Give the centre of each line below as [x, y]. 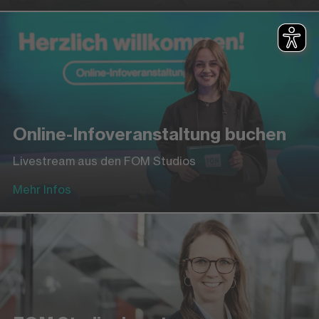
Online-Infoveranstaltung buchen [149, 134]
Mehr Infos [42, 189]
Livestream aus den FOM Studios [104, 161]
